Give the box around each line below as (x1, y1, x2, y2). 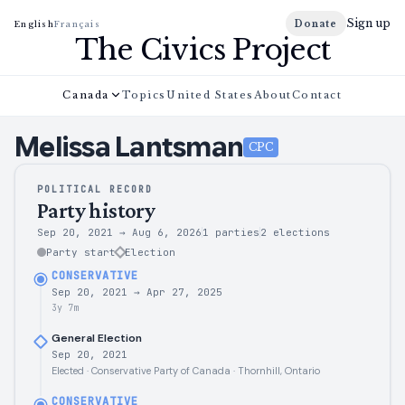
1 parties (202, 226, 259, 239)
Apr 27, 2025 (146, 286, 222, 298)
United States (165, 88, 255, 101)
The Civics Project (75, 33, 330, 67)
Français (53, 18, 100, 29)
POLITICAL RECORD (37, 184, 153, 195)
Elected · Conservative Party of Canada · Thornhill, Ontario (52, 364, 320, 377)
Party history (37, 198, 155, 222)
